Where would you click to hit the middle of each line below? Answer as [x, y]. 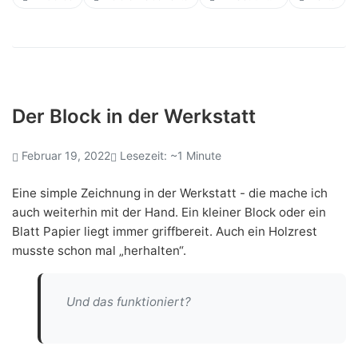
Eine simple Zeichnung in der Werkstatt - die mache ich [170, 193]
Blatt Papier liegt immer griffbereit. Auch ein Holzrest [165, 231]
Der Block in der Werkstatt [134, 116]
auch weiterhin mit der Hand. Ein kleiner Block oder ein [169, 212]
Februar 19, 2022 [66, 155]
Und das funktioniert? [129, 301]
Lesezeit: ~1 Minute [171, 155]
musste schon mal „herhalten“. [99, 250]
